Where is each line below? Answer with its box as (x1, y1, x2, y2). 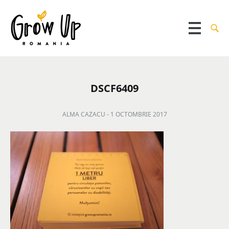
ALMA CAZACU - (62, 110, 110, 119)
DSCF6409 (90, 81, 139, 95)
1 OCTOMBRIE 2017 (110, 110, 167, 119)
